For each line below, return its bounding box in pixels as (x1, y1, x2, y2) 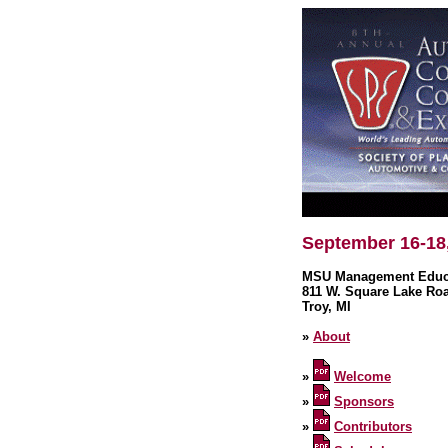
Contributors (334, 419, 412, 434)
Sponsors (334, 394, 394, 409)
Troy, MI (302, 299, 351, 314)
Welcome (334, 369, 391, 384)
